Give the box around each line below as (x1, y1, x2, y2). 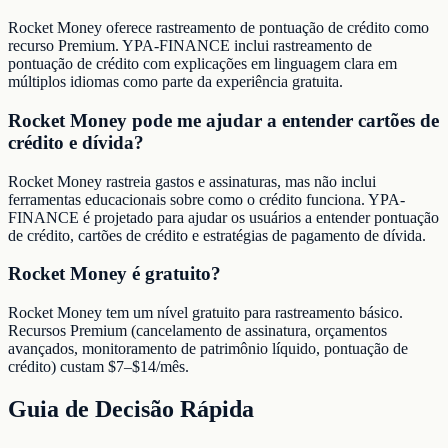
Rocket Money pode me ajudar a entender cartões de (8, 109, 439, 131)
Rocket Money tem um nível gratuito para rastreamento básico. (8, 304, 403, 322)
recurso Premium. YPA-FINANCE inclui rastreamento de (8, 37, 372, 55)
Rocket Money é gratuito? (8, 263, 221, 285)
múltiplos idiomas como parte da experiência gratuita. (8, 73, 343, 91)
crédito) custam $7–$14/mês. (8, 358, 189, 376)
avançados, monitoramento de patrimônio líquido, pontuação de (8, 340, 408, 358)
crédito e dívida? (8, 131, 144, 153)
